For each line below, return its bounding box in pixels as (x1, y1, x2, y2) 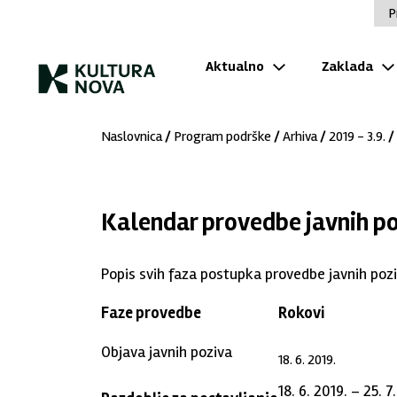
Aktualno (205, 57, 264, 75)
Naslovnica (101, 128, 162, 145)
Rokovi (278, 303, 324, 323)
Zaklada (321, 57, 373, 75)
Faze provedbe (101, 303, 201, 323)
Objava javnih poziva (101, 342, 232, 362)
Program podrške (174, 128, 271, 145)
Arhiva (283, 128, 317, 145)
